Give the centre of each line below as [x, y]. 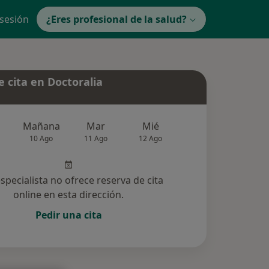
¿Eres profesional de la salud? [116, 19]
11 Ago [96, 139]
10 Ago [41, 139]
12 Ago [151, 139]
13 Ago [205, 139]
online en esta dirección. [69, 195]
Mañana [41, 126]
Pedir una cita [68, 215]
